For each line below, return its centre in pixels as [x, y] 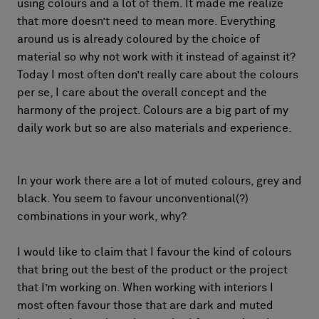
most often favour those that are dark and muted [145, 305]
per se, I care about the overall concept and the [142, 93]
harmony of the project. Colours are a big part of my [153, 110]
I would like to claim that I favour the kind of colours [154, 252]
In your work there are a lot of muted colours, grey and [159, 181]
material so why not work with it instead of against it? [156, 57]
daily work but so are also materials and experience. [155, 128]
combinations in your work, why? [102, 216]
